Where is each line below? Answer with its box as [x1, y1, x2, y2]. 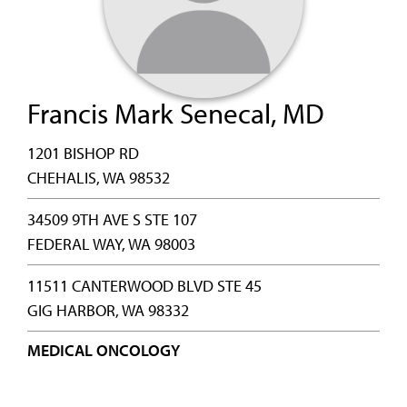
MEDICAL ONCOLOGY [27, 340, 180, 361]
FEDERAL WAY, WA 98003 [27, 233, 195, 254]
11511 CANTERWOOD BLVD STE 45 [27, 275, 262, 296]
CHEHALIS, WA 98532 [27, 167, 170, 188]
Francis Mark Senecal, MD [27, 95, 324, 131]
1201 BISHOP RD [27, 143, 139, 164]
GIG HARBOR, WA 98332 [27, 300, 189, 321]
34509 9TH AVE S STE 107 [27, 209, 197, 230]
